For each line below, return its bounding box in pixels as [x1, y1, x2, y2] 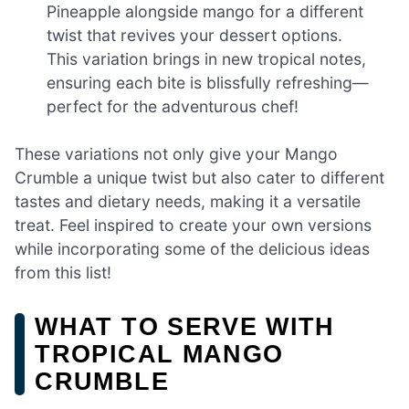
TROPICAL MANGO [35, 340, 284, 369]
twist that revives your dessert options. [47, 25, 343, 45]
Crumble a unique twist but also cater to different [15, 168, 384, 188]
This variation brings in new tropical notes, [47, 48, 367, 68]
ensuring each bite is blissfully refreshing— [47, 72, 370, 92]
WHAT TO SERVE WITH [35, 312, 335, 341]
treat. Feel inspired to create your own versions [15, 215, 372, 236]
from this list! [15, 263, 111, 283]
